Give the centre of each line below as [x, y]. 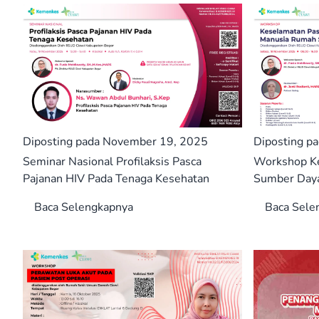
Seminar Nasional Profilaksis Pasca [112, 161]
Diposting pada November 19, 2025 [115, 141]
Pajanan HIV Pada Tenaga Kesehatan [116, 178]
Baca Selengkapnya [84, 207]
